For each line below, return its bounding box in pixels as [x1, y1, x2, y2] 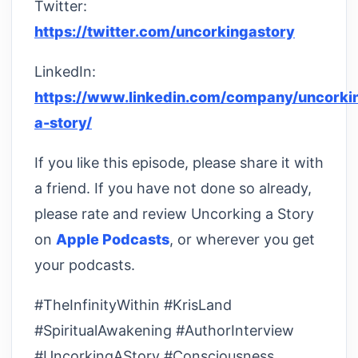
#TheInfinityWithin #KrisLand [34, 296, 232, 313]
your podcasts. [34, 256, 135, 273]
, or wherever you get [169, 230, 315, 248]
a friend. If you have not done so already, [34, 179, 312, 197]
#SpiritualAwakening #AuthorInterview [34, 321, 294, 339]
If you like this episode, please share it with [34, 153, 324, 171]
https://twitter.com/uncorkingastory [34, 22, 295, 40]
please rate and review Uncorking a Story [34, 205, 314, 222]
